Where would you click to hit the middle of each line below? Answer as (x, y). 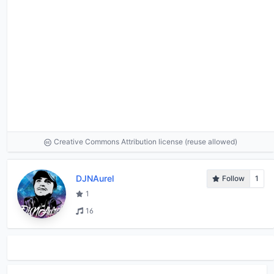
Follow (233, 178)
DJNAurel (95, 178)
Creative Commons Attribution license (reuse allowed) (146, 141)
